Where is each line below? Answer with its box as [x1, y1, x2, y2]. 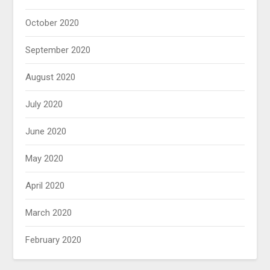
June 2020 [25, 126, 67, 137]
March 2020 [25, 207, 72, 219]
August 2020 [25, 72, 76, 83]
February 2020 [25, 234, 82, 246]
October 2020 [25, 17, 80, 29]
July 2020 [25, 99, 63, 110]
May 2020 [25, 153, 64, 165]
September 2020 [25, 45, 91, 56]
